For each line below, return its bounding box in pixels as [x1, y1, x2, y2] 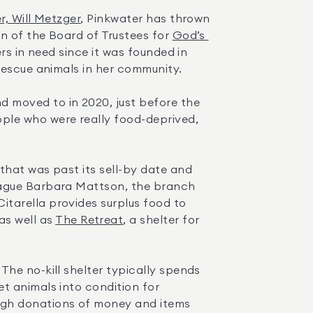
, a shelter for [123, 214, 200, 226]
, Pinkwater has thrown [80, 13, 210, 24]
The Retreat [55, 214, 124, 226]
